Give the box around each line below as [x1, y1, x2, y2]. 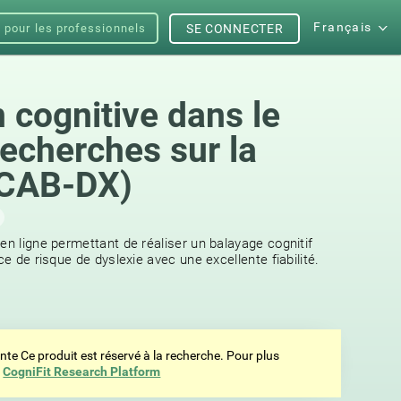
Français [313, 20, 372, 34]
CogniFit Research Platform [3, 364, 161, 379]
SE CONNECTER [185, 21, 284, 36]
